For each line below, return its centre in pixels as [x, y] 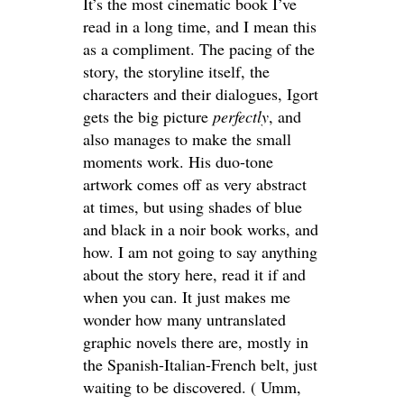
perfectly [241, 116]
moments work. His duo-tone [178, 161]
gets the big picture [148, 116]
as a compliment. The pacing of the [199, 48]
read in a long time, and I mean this [200, 26]
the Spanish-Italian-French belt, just [200, 364]
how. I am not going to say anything [200, 251]
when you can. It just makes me [187, 296]
